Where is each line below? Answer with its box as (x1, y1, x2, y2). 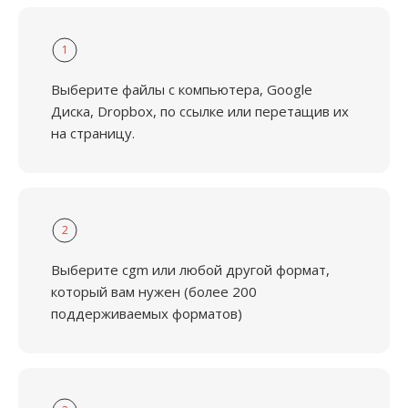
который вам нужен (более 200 (51, 282, 257, 301)
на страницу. (51, 124, 135, 142)
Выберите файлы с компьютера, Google (51, 80, 312, 98)
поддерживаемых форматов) (51, 304, 242, 322)
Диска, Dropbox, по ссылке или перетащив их (51, 102, 349, 120)
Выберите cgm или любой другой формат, (51, 260, 330, 279)
